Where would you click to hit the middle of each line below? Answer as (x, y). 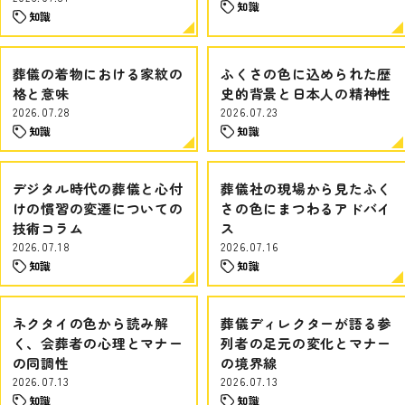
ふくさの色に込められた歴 (306, 74)
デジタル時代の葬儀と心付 (98, 188)
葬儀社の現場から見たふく (306, 188)
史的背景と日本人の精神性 (306, 94)
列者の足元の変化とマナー (306, 343)
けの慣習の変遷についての (98, 208)
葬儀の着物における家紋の (98, 74)
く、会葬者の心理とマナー (98, 343)
